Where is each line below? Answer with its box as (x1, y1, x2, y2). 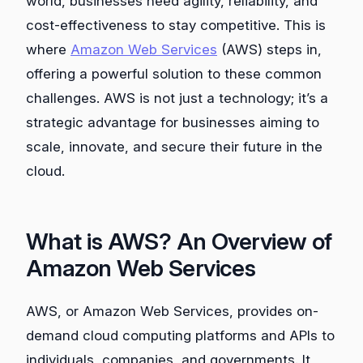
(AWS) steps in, (217, 41, 322, 58)
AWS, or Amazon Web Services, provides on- (26, 303, 318, 320)
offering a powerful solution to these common (26, 66, 322, 83)
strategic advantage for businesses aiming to (26, 114, 319, 131)
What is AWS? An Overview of (26, 228, 332, 256)
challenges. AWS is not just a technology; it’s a (26, 90, 328, 107)
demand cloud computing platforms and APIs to (26, 327, 335, 344)
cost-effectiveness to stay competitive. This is (26, 17, 326, 34)
